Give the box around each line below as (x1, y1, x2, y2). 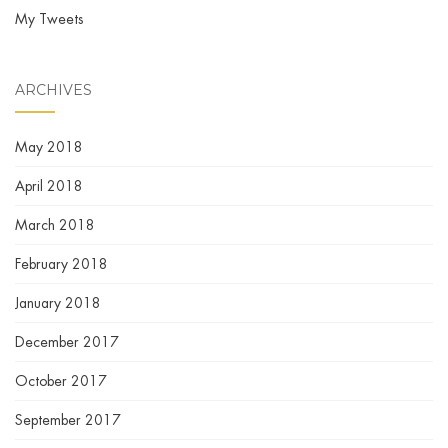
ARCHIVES (15, 81, 92, 100)
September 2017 (15, 411, 121, 430)
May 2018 (15, 138, 83, 157)
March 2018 (15, 216, 95, 235)
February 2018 (15, 255, 108, 274)
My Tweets (15, 10, 84, 29)
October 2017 (15, 372, 107, 391)
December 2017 (15, 333, 119, 352)
